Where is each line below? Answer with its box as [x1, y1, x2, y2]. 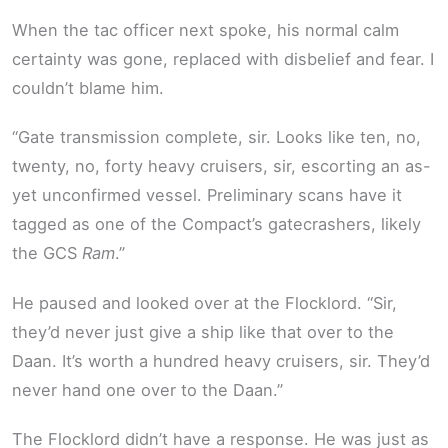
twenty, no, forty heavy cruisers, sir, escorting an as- [12, 156, 431, 177]
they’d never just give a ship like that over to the [12, 321, 394, 342]
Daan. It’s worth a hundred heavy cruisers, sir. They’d [12, 350, 430, 371]
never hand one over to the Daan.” [12, 379, 283, 400]
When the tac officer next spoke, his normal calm [12, 19, 399, 40]
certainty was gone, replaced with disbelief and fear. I [12, 48, 434, 69]
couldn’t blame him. [12, 77, 164, 98]
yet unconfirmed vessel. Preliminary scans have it [12, 185, 402, 206]
